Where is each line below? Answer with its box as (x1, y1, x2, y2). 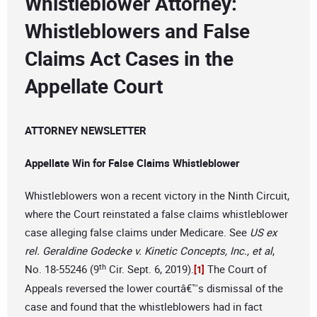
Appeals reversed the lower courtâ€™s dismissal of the (25, 281, 283, 296)
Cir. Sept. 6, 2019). (106, 262, 194, 277)
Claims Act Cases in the (25, 45, 234, 72)
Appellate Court (25, 72, 163, 100)
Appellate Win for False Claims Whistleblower (25, 156, 239, 171)
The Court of (204, 262, 267, 277)
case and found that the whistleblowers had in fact (25, 299, 263, 314)
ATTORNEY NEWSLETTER (25, 123, 146, 138)
